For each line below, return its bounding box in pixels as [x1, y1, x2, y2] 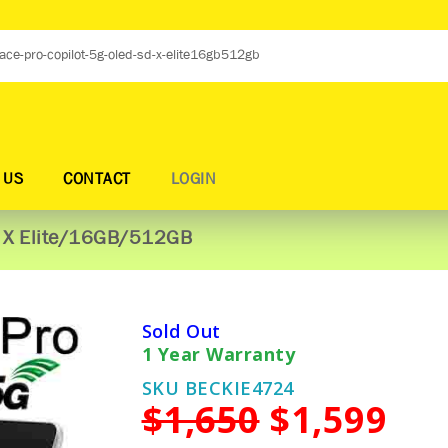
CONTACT [63, 165, 131, 195]
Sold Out [141, 319, 221, 343]
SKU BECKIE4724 [141, 376, 294, 400]
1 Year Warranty [141, 342, 295, 366]
